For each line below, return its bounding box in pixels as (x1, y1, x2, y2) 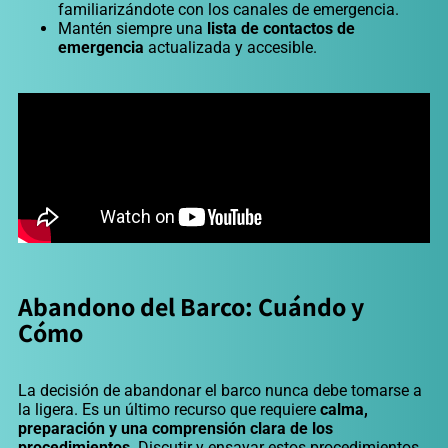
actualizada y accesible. (144, 38, 317, 58)
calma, (320, 400, 368, 420)
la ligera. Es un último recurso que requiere (18, 400, 320, 420)
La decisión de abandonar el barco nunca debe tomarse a (18, 381, 422, 401)
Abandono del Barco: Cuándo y (18, 289, 364, 324)
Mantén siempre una (58, 19, 207, 39)
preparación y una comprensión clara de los (18, 419, 333, 439)
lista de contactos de (207, 19, 355, 39)
